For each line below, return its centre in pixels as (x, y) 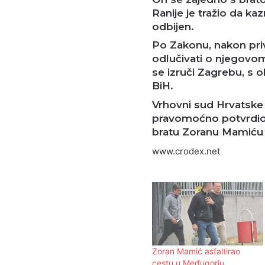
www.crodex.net (186, 151)
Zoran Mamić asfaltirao (196, 251)
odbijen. (173, 26)
